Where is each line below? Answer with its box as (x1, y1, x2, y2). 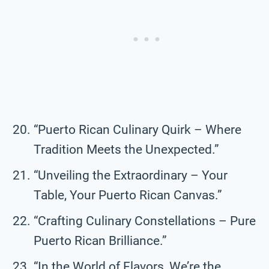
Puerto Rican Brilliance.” (34, 233, 167, 248)
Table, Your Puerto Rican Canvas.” (34, 187, 222, 202)
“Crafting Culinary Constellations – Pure (34, 213, 256, 228)
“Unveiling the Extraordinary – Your (34, 168, 228, 183)
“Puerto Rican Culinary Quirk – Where (34, 122, 241, 137)
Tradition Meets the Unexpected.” (34, 142, 219, 157)
